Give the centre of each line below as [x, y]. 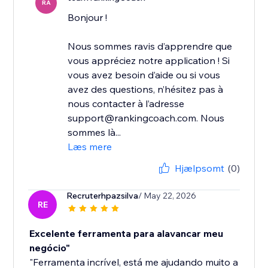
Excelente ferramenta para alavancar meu [127, 234]
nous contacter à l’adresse [126, 104]
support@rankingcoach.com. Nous [146, 118]
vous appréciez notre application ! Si [149, 61]
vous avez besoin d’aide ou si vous [144, 75]
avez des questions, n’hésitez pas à [146, 89]
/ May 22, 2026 [167, 196]
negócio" [50, 248]
